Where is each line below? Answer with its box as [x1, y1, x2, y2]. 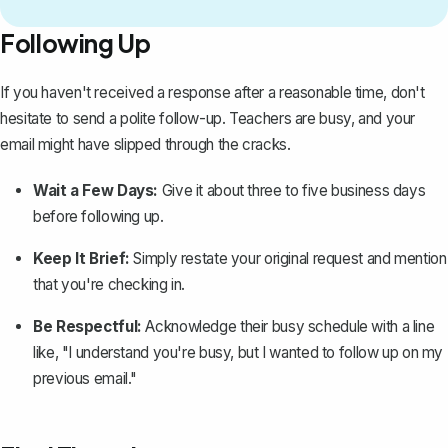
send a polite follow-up [72, 108, 222, 128]
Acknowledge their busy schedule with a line [141, 316, 435, 336]
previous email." [33, 368, 138, 388]
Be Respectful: [33, 316, 142, 336]
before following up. [33, 206, 164, 226]
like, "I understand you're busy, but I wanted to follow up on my [33, 342, 444, 362]
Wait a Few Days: [33, 180, 159, 200]
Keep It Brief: [33, 248, 130, 268]
